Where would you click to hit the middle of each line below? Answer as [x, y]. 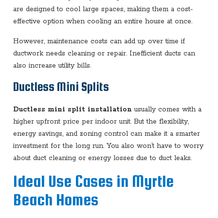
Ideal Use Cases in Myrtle [93, 181]
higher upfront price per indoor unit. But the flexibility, [101, 121]
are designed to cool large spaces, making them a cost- [103, 9]
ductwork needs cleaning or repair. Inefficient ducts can [104, 53]
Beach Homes [55, 200]
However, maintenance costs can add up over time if [99, 41]
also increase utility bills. [52, 65]
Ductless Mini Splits [61, 86]
